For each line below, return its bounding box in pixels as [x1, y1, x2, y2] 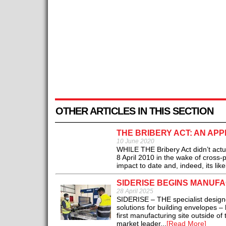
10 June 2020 [116, 138, 154, 145]
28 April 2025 [116, 188, 153, 195]
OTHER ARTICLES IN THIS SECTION [55, 105, 213, 117]
